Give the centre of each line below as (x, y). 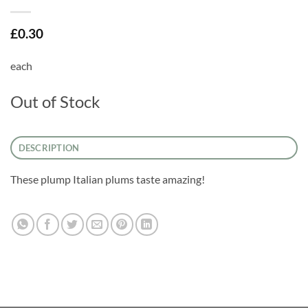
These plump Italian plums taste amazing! (108, 179)
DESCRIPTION (49, 148)
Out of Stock (55, 102)
